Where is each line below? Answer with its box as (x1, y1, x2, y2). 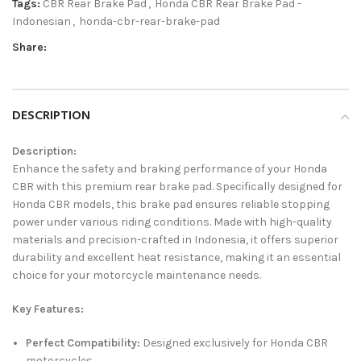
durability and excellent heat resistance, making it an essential (12, 250, 341, 264)
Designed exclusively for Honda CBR (140, 335, 328, 350)
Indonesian (12, 14, 71, 28)
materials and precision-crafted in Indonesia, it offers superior (12, 232, 338, 247)
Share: (12, 39, 47, 54)
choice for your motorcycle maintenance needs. (12, 268, 261, 282)
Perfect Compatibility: (26, 335, 140, 350)
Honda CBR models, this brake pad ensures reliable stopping (12, 197, 330, 211)
